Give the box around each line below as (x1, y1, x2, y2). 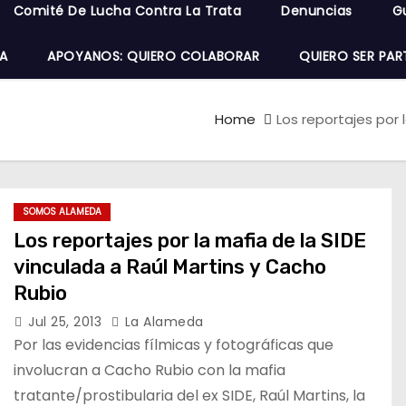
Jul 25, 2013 (28, 313, 106, 331)
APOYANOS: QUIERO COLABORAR (47, 47, 259, 65)
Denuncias (281, 2, 353, 20)
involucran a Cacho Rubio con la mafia (14, 360, 285, 381)
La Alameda (121, 313, 204, 331)
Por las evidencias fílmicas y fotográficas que (14, 334, 333, 355)
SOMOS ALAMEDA (23, 205, 101, 218)
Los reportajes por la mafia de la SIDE (14, 228, 366, 253)
